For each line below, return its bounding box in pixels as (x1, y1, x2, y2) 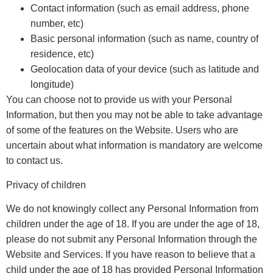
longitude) (30, 79, 74, 90)
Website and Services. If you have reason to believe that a (6, 249, 255, 260)
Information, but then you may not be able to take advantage (6, 110, 263, 121)
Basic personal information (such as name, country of (30, 34, 258, 44)
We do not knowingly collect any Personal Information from (6, 204, 258, 214)
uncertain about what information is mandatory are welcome (6, 140, 263, 151)
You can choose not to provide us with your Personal (6, 94, 232, 105)
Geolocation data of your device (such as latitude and (30, 64, 259, 75)
